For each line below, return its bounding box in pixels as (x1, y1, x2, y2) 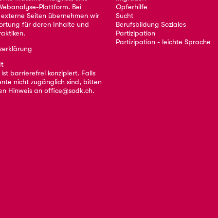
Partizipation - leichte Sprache (116, 37, 211, 46)
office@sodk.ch (44, 87, 93, 95)
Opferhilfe (116, 2, 148, 11)
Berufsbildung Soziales (116, 20, 186, 29)
